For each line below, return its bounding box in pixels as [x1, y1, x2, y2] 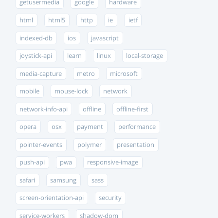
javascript [91, 34, 119, 42]
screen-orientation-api [19, 194, 84, 202]
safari [19, 176, 36, 184]
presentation [117, 140, 155, 149]
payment [77, 123, 104, 131]
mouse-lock [54, 87, 89, 96]
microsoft [110, 69, 138, 78]
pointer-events [19, 140, 63, 149]
